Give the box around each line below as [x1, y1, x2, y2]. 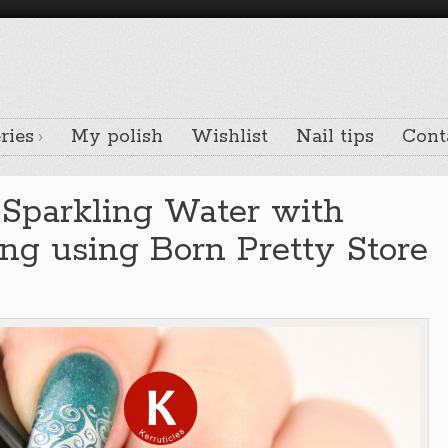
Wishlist [191, 125, 268, 149]
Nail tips [296, 125, 374, 149]
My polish [71, 125, 163, 149]
